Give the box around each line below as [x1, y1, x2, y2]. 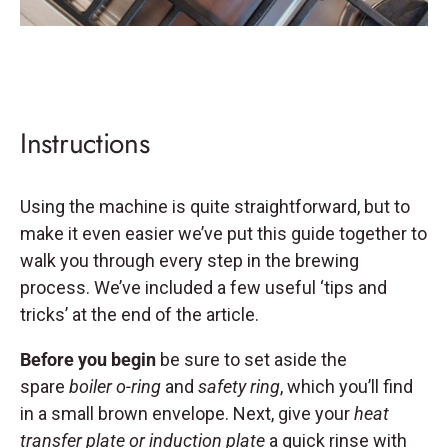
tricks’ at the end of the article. [20, 304, 259, 326]
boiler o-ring [69, 376, 161, 398]
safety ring [198, 376, 280, 398]
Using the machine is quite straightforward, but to [20, 196, 410, 218]
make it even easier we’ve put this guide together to [20, 223, 427, 245]
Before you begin [20, 349, 156, 371]
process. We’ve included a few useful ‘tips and [20, 277, 387, 299]
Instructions [20, 123, 150, 164]
